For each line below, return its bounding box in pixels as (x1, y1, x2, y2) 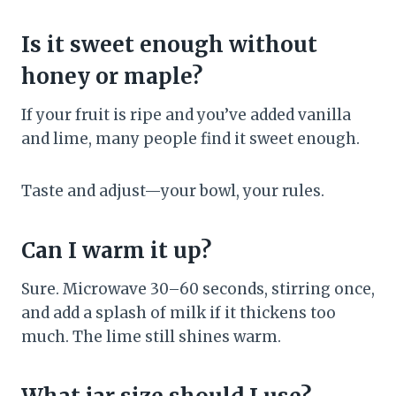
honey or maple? (21, 63, 202, 91)
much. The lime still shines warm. (21, 327, 281, 347)
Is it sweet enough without (21, 31, 317, 59)
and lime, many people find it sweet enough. (21, 129, 360, 149)
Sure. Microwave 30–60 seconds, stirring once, (21, 279, 375, 300)
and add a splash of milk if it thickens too (21, 303, 336, 324)
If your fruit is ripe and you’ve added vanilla (21, 105, 351, 126)
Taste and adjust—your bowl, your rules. (21, 181, 324, 202)
